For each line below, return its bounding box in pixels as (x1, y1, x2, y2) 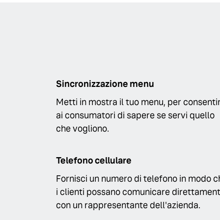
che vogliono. (56, 123, 109, 134)
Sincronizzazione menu (56, 78, 154, 89)
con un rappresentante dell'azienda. (56, 199, 200, 211)
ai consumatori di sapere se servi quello (56, 110, 215, 121)
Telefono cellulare (56, 155, 132, 166)
